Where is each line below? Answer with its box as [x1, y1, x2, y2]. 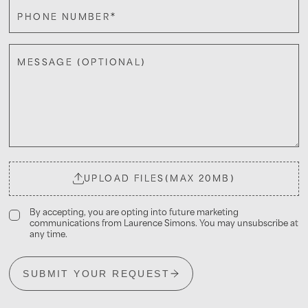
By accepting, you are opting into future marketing [30, 207, 239, 217]
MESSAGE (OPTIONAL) [17, 57, 146, 67]
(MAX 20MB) [164, 173, 235, 184]
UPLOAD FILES [84, 173, 165, 184]
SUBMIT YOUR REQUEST [23, 268, 170, 279]
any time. [30, 229, 68, 239]
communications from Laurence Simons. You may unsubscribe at [30, 218, 299, 228]
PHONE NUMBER [17, 12, 114, 22]
